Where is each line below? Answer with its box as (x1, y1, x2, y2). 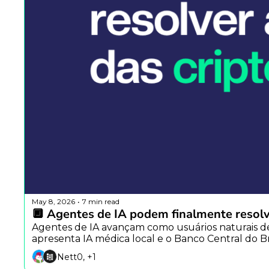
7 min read (82, 196, 119, 206)
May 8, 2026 (32, 196, 75, 206)
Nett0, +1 (57, 251, 96, 262)
